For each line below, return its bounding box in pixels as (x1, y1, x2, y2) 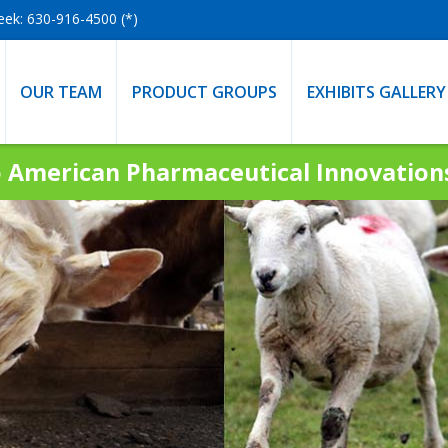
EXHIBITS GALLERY (306, 81, 446, 103)
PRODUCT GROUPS (131, 81, 277, 103)
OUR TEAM (19, 81, 102, 103)
